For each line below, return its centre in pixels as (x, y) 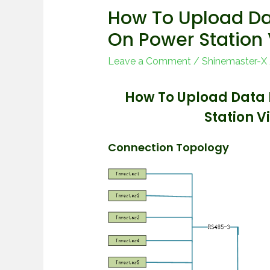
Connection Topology (168, 148)
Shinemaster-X (234, 61)
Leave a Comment (149, 61)
